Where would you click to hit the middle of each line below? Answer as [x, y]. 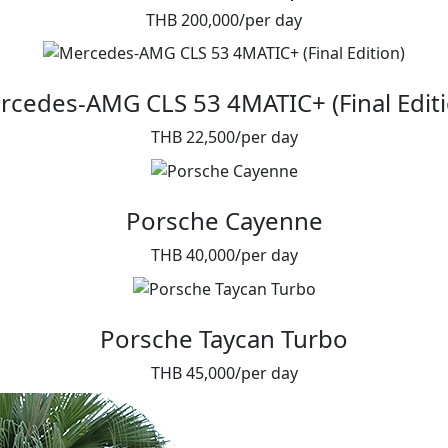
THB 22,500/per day [224, 137]
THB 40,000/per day [224, 255]
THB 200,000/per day [224, 19]
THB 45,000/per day [224, 372]
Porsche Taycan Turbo [224, 338]
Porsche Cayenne [224, 221]
